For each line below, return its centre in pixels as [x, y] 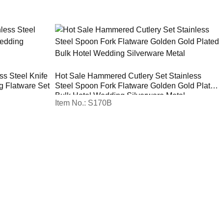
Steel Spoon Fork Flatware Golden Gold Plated [137, 86]
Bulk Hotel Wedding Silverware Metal [120, 96]
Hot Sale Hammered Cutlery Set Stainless [128, 76]
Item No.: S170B [83, 103]
